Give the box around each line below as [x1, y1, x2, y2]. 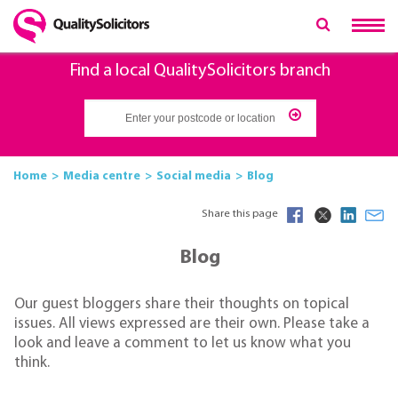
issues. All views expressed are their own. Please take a [14, 316, 370, 332]
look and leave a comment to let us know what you [14, 336, 351, 352]
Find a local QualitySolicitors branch [69, 62, 330, 81]
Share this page [202, 209, 278, 219]
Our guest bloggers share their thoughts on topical [14, 297, 349, 313]
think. [14, 355, 50, 371]
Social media [156, 170, 231, 182]
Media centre [63, 170, 140, 182]
